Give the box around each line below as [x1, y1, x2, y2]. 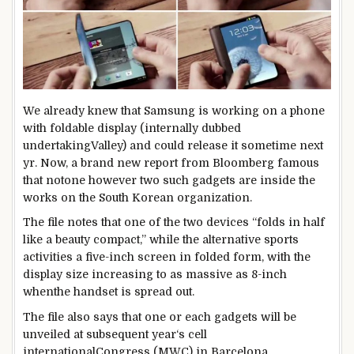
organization [177, 190, 250, 204]
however [88, 173, 137, 186]
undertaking [23, 138, 91, 152]
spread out [134, 285, 192, 299]
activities [23, 250, 73, 264]
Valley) [91, 138, 130, 152]
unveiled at [23, 328, 86, 341]
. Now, [35, 156, 71, 169]
